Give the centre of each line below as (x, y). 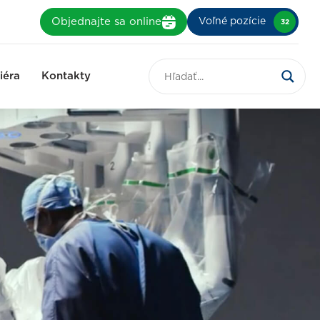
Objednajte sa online (106, 21)
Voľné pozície (232, 21)
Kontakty (66, 76)
